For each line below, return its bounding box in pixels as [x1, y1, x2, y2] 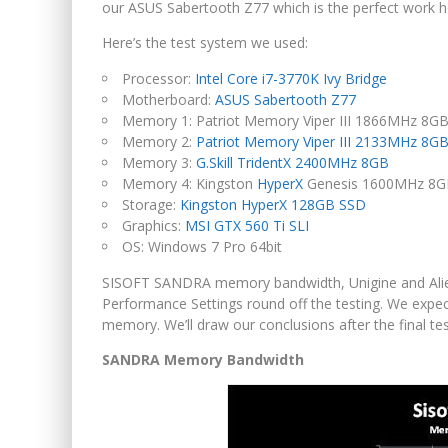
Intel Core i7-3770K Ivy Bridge [195, 69, 387, 89]
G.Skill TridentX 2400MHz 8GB [196, 153, 389, 173]
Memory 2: [122, 132, 196, 152]
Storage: [122, 195, 180, 215]
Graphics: [122, 216, 185, 236]
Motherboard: [122, 90, 215, 110]
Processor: [122, 69, 195, 89]
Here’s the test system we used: [102, 33, 308, 53]
